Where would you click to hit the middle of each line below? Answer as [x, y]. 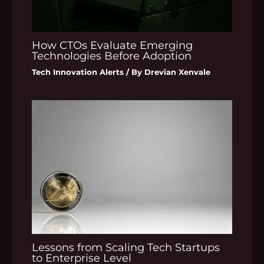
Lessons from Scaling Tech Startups [126, 247]
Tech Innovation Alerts [78, 72]
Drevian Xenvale [178, 72]
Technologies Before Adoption [112, 55]
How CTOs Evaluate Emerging [113, 45]
